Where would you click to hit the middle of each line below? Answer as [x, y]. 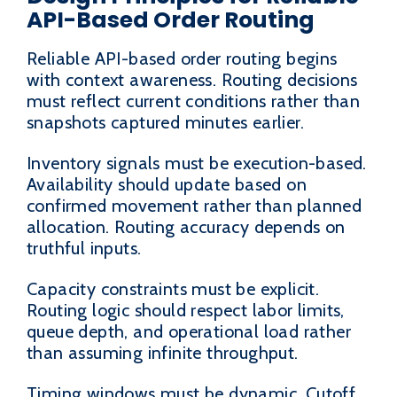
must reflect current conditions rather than [194, 101]
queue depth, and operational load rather [189, 331]
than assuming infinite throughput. [163, 352]
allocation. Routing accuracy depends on [186, 226]
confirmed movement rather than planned [195, 205]
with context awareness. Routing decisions [192, 79]
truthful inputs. [84, 248]
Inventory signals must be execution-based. [197, 163]
